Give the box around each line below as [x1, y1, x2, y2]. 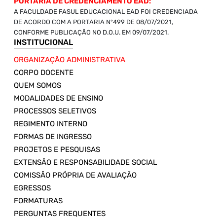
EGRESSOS [14, 184, 51, 193]
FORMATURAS [14, 196, 63, 206]
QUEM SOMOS [14, 81, 61, 90]
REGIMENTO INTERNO [14, 119, 87, 129]
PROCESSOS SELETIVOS [14, 107, 96, 116]
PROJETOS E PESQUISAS [14, 145, 100, 154]
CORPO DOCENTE [14, 68, 74, 77]
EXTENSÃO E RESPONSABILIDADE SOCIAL [14, 158, 157, 167]
